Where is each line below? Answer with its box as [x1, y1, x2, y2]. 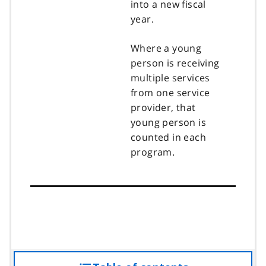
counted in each [131, 130, 207, 144]
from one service [131, 85, 210, 99]
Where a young [131, 41, 202, 55]
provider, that [131, 100, 196, 114]
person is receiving [131, 56, 220, 69]
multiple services [131, 71, 210, 84]
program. [131, 145, 175, 159]
